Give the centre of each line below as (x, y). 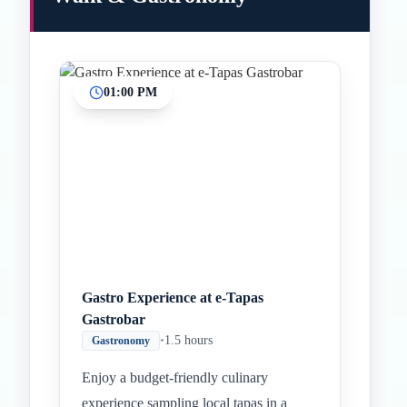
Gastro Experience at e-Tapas (173, 298)
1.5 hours (189, 340)
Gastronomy (121, 341)
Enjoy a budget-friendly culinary (175, 377)
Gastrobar (114, 319)
